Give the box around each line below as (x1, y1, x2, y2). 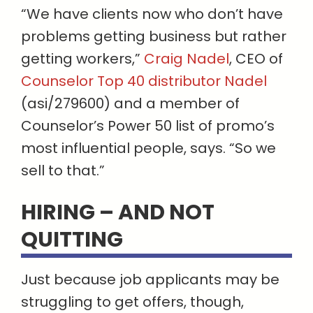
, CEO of (229, 48, 283, 68)
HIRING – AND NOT (21, 197, 214, 227)
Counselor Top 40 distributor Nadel (21, 71, 267, 91)
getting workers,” (21, 48, 144, 68)
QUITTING (21, 224, 123, 254)
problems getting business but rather (21, 26, 286, 46)
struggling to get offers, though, (21, 291, 244, 312)
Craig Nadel (144, 48, 229, 68)
